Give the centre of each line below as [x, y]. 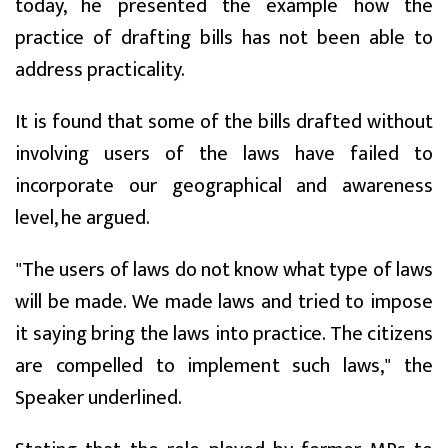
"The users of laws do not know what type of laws [224, 270]
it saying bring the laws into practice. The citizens [224, 334]
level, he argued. [82, 218]
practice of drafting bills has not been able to [224, 38]
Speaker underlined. [98, 398]
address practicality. [100, 70]
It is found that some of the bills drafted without [224, 122]
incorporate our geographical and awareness [224, 186]
